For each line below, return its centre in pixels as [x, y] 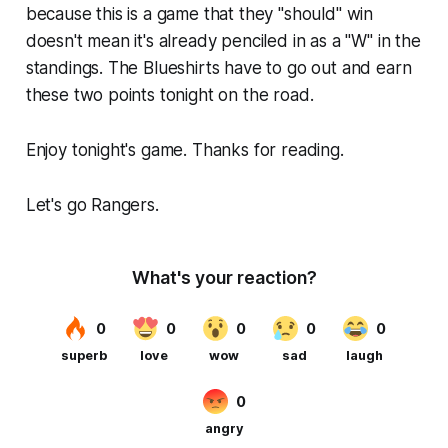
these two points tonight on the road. [169, 94]
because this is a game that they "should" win [199, 13]
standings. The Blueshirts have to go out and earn [218, 67]
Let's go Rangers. [92, 204]
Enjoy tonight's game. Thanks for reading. [184, 149]
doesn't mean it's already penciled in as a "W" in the [223, 40]
